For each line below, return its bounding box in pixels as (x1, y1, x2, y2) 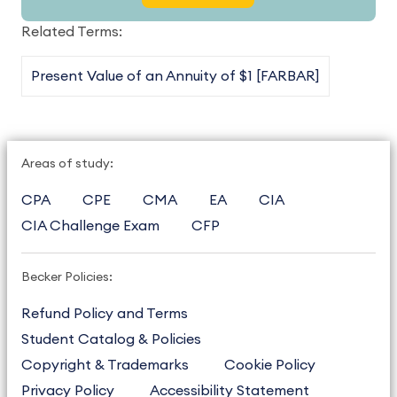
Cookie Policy (224, 358, 315, 372)
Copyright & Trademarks (21, 358, 189, 372)
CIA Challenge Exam (21, 219, 160, 233)
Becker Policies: (21, 271, 113, 284)
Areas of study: (21, 158, 113, 170)
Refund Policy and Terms (21, 307, 188, 321)
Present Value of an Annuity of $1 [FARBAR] (31, 69, 320, 83)
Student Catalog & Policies (21, 332, 201, 346)
